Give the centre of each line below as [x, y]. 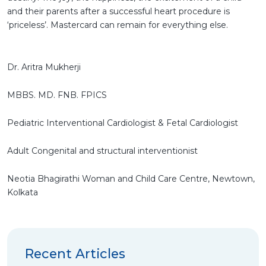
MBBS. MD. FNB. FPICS [57, 95]
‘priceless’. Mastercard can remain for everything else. [118, 25]
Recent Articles [75, 254]
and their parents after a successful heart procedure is [118, 12]
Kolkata [23, 193]
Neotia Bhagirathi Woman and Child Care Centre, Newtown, [131, 179]
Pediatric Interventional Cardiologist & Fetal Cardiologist [123, 123]
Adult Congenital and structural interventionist [102, 151]
